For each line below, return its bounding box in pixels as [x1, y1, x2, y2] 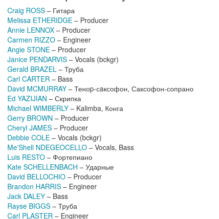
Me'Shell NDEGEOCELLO [7, 142, 87, 152]
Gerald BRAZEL [7, 64, 57, 74]
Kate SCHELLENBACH [7, 162, 78, 172]
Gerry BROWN [7, 113, 53, 123]
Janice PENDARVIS [7, 54, 67, 64]
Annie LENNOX [7, 25, 54, 35]
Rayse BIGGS [7, 201, 50, 211]
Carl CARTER [7, 74, 50, 84]
